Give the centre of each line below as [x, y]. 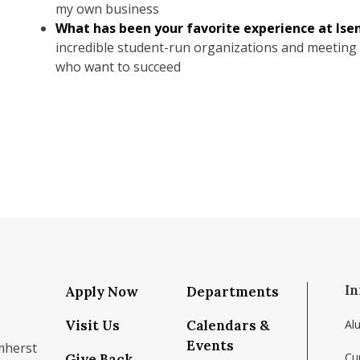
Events [210, 346]
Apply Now [102, 292]
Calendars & [228, 325]
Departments [233, 292]
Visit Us [92, 325]
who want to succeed [120, 67]
